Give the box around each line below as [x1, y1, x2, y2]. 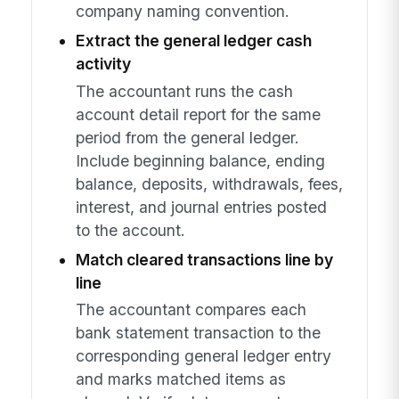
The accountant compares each [75, 299, 306, 319]
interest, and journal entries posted [75, 197, 327, 216]
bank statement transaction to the [75, 322, 321, 342]
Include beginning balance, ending [75, 151, 325, 170]
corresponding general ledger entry [75, 346, 331, 365]
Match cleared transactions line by [75, 249, 333, 269]
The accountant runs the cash [75, 81, 293, 101]
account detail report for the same [75, 104, 321, 124]
